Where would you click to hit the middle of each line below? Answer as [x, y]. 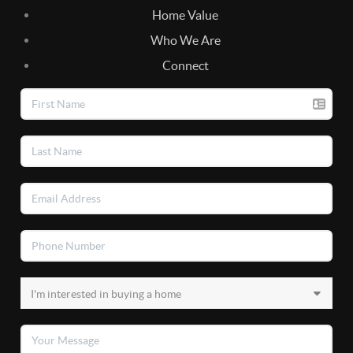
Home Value [185, 15]
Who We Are [185, 40]
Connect [185, 65]
